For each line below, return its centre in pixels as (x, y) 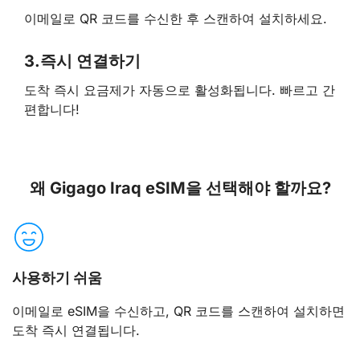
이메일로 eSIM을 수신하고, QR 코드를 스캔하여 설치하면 (178, 311)
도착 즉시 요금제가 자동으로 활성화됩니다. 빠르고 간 (180, 90)
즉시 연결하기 (90, 61)
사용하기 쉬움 (57, 277)
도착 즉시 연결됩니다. (76, 330)
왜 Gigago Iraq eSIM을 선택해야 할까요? (180, 188)
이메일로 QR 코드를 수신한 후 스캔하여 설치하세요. (176, 18)
